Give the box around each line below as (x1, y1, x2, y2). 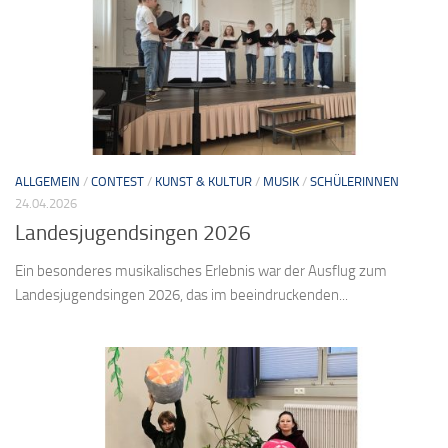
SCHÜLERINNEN (310, 173, 399, 189)
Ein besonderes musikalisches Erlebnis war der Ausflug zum (15, 262, 387, 281)
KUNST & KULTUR (155, 173, 252, 189)
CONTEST (91, 173, 144, 189)
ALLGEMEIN (15, 173, 80, 189)
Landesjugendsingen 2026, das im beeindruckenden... (15, 286, 348, 305)
